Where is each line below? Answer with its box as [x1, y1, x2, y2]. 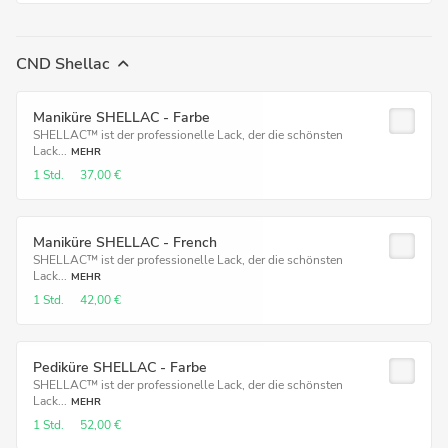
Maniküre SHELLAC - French [33, 233, 217, 252]
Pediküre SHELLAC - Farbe [33, 358, 207, 377]
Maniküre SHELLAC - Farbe [33, 108, 210, 127]
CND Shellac [16, 53, 109, 75]
